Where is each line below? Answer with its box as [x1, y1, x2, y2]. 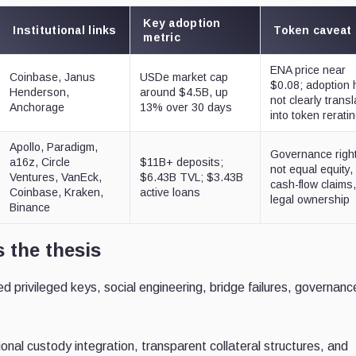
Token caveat [273, 23, 352, 37]
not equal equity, [270, 162, 354, 176]
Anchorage [10, 100, 65, 114]
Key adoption [143, 16, 221, 29]
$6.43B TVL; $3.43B [140, 170, 244, 184]
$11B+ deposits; [140, 155, 224, 168]
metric [143, 30, 180, 44]
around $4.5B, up [140, 85, 229, 99]
